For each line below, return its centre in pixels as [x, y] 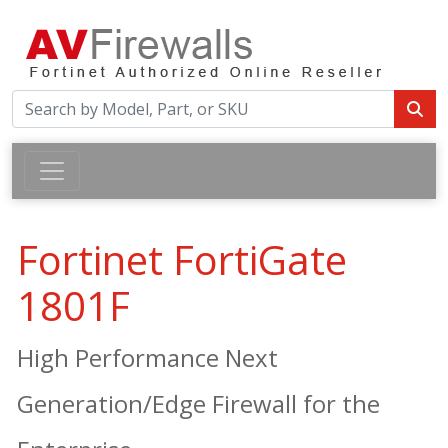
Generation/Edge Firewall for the [198, 403]
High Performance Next [147, 357]
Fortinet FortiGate [182, 259]
